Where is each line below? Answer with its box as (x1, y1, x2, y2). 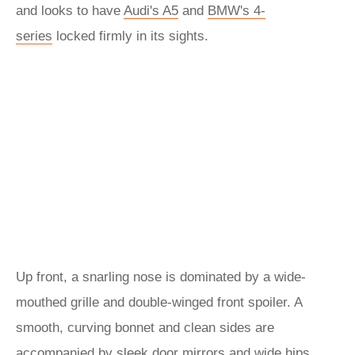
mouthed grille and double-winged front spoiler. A (16, 295, 302, 310)
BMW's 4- (208, 3, 265, 18)
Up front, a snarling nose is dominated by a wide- (16, 269, 306, 284)
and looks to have (16, 3, 124, 18)
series (16, 29, 52, 44)
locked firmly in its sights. (52, 29, 208, 44)
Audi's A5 (124, 3, 178, 18)
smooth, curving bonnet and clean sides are (16, 320, 274, 335)
